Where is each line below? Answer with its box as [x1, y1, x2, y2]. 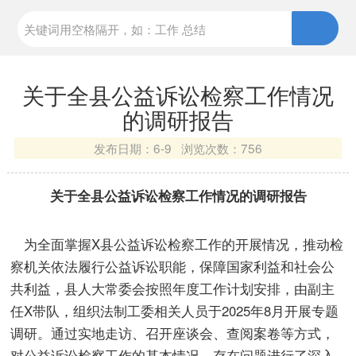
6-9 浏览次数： [153, 139, 241, 157]
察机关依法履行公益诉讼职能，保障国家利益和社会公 [10, 256, 335, 276]
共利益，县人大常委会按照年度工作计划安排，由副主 [10, 278, 335, 298]
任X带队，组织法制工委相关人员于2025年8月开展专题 [10, 300, 339, 320]
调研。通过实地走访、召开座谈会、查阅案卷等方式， [10, 323, 335, 342]
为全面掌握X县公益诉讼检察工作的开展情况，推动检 [10, 234, 344, 253]
